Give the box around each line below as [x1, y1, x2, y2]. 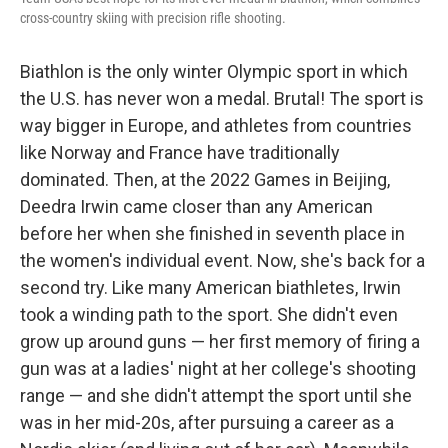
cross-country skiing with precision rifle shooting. [20, 10, 286, 26]
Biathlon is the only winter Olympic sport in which [20, 61, 408, 82]
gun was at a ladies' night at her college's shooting [20, 358, 416, 379]
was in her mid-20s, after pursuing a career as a [20, 412, 394, 433]
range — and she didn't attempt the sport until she [20, 385, 412, 406]
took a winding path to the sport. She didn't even [20, 304, 398, 325]
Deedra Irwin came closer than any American [20, 196, 373, 217]
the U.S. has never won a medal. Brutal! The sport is [20, 88, 424, 109]
